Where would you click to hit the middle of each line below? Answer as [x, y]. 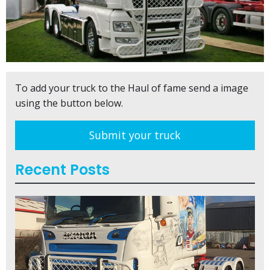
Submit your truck [135, 135]
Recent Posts [62, 169]
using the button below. [69, 103]
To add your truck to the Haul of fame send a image [132, 88]
